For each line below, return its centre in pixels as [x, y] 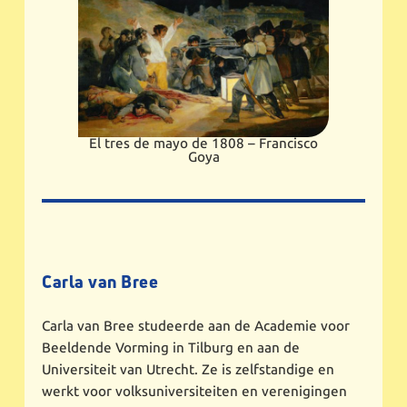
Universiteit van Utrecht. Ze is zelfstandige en [189, 369]
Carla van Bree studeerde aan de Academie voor [196, 326]
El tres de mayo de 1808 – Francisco [203, 144]
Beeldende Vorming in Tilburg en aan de [171, 347]
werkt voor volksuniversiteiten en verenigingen [195, 391]
